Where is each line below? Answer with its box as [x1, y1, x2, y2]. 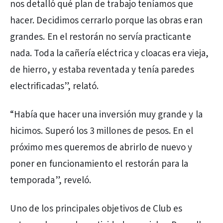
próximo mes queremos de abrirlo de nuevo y [10, 141, 193, 154]
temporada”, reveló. [10, 174, 92, 187]
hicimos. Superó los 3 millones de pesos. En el [10, 124, 193, 138]
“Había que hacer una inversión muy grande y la [10, 108, 203, 121]
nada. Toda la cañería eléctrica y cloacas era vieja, [10, 47, 209, 60]
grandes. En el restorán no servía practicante [10, 30, 191, 44]
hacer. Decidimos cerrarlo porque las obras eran [10, 14, 203, 27]
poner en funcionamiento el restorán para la [10, 157, 189, 171]
